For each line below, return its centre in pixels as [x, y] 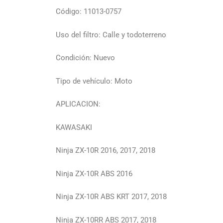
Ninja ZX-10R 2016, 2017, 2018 [106, 151]
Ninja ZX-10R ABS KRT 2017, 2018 [111, 197]
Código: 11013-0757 [89, 12]
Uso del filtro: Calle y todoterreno [111, 35]
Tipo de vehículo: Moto [94, 81]
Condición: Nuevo [85, 58]
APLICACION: [78, 104]
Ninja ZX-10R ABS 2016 [94, 173]
